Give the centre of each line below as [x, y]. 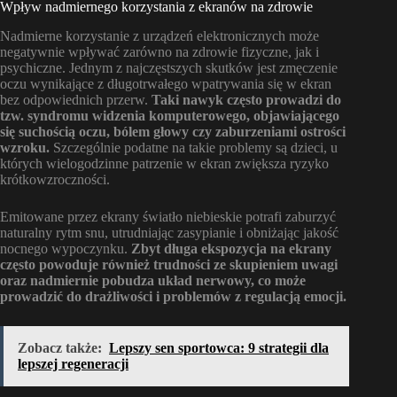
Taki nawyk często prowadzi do [246, 100]
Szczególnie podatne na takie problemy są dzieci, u [194, 148]
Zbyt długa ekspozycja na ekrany [231, 249]
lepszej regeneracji [73, 364]
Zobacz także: [60, 348]
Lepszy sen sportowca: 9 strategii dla [219, 348]
